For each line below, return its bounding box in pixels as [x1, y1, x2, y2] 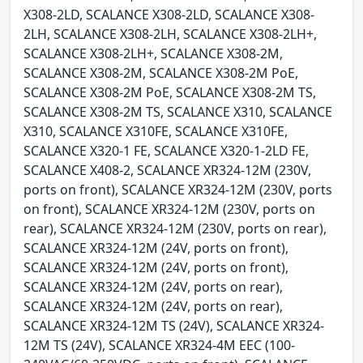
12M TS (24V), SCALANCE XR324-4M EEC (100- [23, 336, 295, 355]
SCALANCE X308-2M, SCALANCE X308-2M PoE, [23, 64, 298, 83]
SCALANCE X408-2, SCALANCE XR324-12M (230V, [23, 161, 311, 180]
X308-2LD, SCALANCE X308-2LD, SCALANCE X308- [23, 6, 314, 24]
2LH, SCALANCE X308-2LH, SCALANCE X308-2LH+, [23, 25, 317, 44]
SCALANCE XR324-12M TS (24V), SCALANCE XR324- [23, 317, 324, 335]
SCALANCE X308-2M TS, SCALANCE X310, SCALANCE [23, 103, 332, 122]
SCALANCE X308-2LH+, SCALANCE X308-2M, [23, 45, 283, 63]
